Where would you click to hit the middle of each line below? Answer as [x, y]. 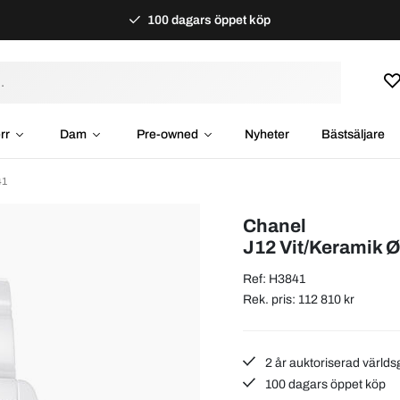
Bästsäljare [353, 134]
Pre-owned [167, 134]
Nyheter [267, 134]
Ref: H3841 [274, 279]
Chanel [275, 225]
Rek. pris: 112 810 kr [299, 299]
